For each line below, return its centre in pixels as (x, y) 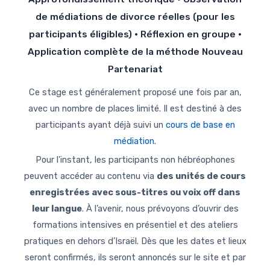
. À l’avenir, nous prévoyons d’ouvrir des (160, 209)
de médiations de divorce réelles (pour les (135, 17)
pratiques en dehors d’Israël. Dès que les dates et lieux (135, 241)
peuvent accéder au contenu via (90, 176)
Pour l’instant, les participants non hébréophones (135, 160)
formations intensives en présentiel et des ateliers (135, 225)
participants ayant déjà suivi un (100, 125)
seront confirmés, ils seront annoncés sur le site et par (135, 258)
